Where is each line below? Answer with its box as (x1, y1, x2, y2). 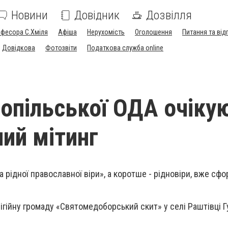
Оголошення (135, 28, 172, 36)
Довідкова (2, 44, 35, 52)
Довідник (74, 8, 120, 22)
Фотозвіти (45, 44, 77, 52)
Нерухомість (87, 28, 125, 36)
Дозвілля (146, 8, 192, 22)
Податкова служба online (87, 44, 163, 52)
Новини (11, 8, 48, 22)
